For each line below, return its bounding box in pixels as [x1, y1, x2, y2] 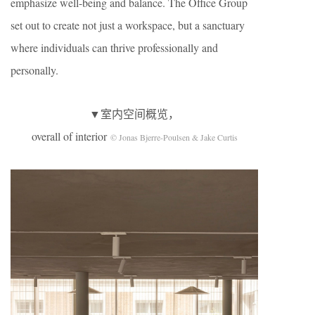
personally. [11, 63, 58, 78]
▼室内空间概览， [89, 106, 179, 122]
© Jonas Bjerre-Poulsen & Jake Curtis [110, 131, 238, 143]
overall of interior [31, 129, 110, 144]
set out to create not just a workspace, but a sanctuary [11, 18, 245, 33]
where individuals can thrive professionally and [11, 40, 218, 56]
